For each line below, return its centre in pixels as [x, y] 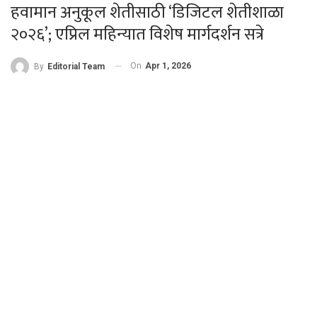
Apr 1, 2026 [168, 66]
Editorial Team [76, 66]
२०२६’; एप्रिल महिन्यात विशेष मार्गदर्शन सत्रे [137, 35]
